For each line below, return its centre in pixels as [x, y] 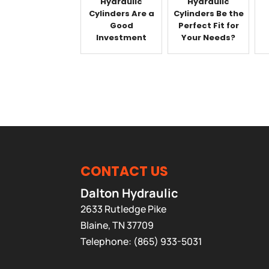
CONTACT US [125, 171]
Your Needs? [209, 37]
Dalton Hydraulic [130, 193]
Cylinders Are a [121, 13]
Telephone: [107, 241]
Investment [122, 37]
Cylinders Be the [208, 13]
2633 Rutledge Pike [124, 209]
